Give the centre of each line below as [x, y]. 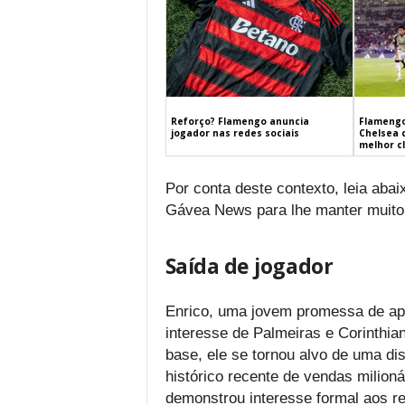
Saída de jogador [249, 265]
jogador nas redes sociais [235, 132]
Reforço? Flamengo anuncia [240, 121]
